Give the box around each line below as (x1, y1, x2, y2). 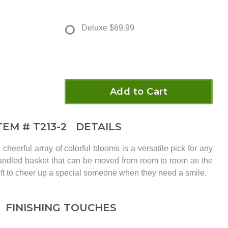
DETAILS (70, 121, 122, 133)
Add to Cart (109, 86, 168, 98)
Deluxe (81, 23, 107, 33)
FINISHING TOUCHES (5, 202, 117, 214)
